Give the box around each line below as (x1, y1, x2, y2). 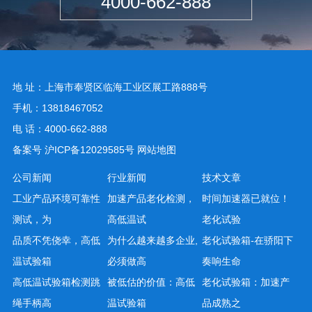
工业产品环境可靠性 (12, 193, 100, 204)
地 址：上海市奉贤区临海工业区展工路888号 (12, 81, 208, 93)
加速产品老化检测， (107, 193, 195, 204)
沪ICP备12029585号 (44, 144, 134, 155)
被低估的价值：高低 (107, 276, 195, 288)
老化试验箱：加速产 (201, 276, 290, 288)
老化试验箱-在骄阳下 (201, 235, 293, 246)
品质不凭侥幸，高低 (12, 235, 100, 246)
